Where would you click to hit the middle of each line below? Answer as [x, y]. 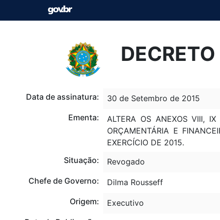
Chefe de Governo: [64, 180]
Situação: [81, 160]
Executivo [125, 203]
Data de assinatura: [62, 96]
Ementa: [83, 117]
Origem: [84, 201]
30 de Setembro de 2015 [153, 98]
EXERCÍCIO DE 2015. [145, 142]
